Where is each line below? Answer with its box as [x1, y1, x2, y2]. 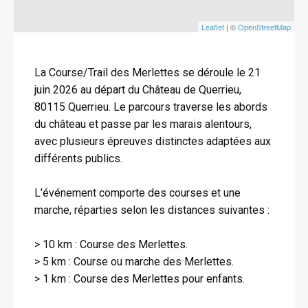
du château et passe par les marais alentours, [34, 118, 252, 131]
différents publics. [34, 152, 122, 165]
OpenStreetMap [238, 21, 291, 32]
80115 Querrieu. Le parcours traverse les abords [34, 100, 267, 113]
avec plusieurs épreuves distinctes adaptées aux [34, 135, 271, 148]
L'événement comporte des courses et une [34, 186, 241, 199]
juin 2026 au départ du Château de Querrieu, [34, 83, 241, 96]
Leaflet [201, 21, 224, 32]
